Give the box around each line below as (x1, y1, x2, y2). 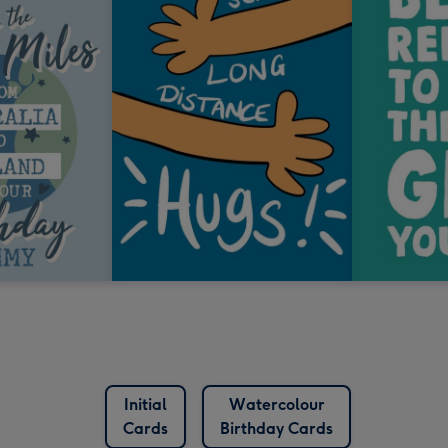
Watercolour (228, 395, 325, 415)
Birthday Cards (220, 419, 333, 439)
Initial (124, 395, 167, 415)
